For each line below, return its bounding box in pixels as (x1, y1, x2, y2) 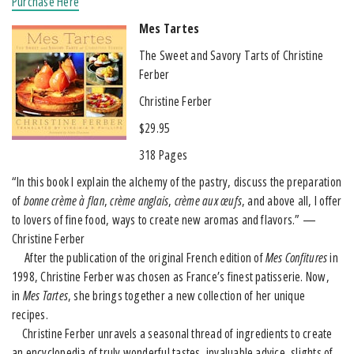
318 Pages (139, 145, 188, 164)
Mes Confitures (265, 248, 328, 266)
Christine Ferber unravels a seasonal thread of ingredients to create (12, 324, 333, 342)
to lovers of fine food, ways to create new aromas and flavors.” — (12, 210, 316, 228)
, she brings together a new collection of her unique (68, 286, 305, 304)
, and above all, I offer (242, 191, 342, 209)
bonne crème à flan (23, 191, 104, 209)
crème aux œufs (174, 191, 243, 209)
